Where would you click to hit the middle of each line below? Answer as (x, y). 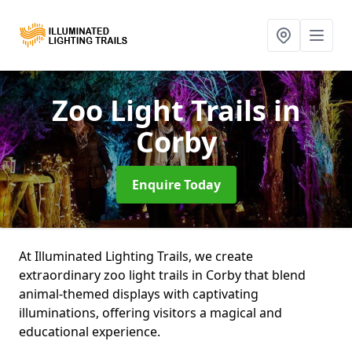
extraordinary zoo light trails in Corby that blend (162, 275)
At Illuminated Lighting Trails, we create (136, 256)
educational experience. (90, 332)
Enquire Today (176, 185)
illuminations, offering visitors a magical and (150, 313)
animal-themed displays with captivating (139, 294)
